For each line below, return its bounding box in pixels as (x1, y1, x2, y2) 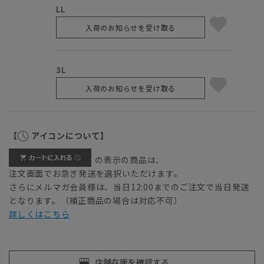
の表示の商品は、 (95, 154, 165, 166)
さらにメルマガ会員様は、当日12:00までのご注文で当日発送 (9, 181, 250, 193)
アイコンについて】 (31, 130, 109, 142)
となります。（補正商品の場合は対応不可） (9, 194, 183, 207)
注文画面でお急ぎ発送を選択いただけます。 (9, 167, 183, 180)
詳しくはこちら (9, 208, 70, 220)
